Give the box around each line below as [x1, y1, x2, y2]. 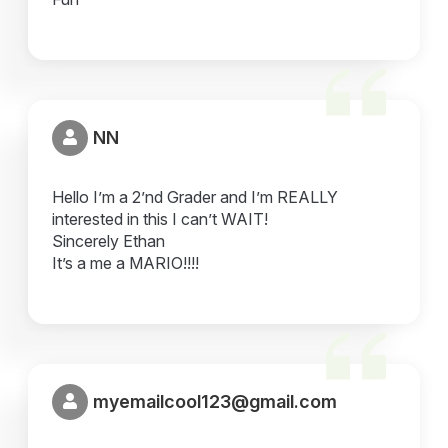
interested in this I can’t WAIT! [52, 208, 269, 229]
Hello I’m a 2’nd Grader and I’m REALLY [52, 186, 339, 207]
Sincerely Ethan [52, 230, 166, 251]
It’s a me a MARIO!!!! [52, 252, 200, 273]
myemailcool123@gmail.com [93, 391, 338, 413]
